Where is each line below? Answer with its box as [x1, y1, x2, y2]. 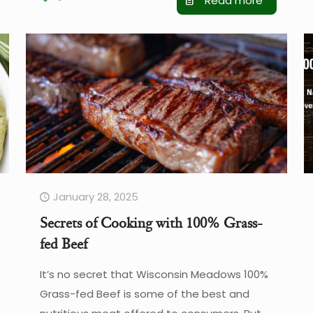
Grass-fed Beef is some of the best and [39, 286, 249, 301]
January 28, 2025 [52, 189, 138, 204]
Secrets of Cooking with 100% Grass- [39, 213, 263, 232]
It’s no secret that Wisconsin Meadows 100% [39, 266, 268, 282]
